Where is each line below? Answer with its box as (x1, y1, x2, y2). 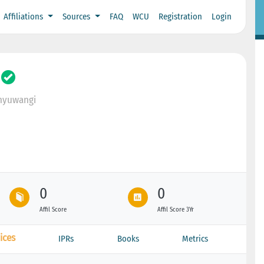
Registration (158, 11, 202, 22)
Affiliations (4, 11, 46, 22)
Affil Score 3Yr (157, 205, 194, 213)
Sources (62, 11, 93, 22)
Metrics (182, 233, 209, 244)
